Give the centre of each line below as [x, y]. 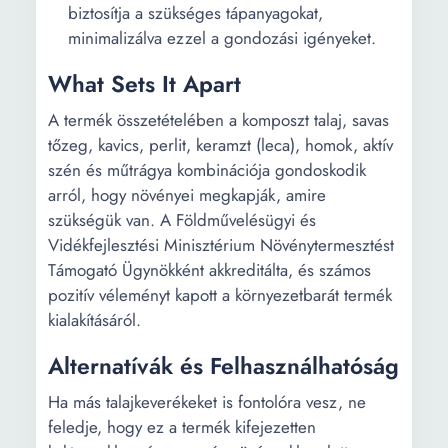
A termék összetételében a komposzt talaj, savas [218, 120]
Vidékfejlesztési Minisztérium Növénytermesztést [221, 245]
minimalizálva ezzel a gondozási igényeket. [222, 38]
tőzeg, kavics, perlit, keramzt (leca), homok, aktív [220, 145]
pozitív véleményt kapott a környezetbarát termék [220, 295]
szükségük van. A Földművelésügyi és [182, 220]
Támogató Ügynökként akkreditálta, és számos [209, 270]
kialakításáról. [94, 320]
